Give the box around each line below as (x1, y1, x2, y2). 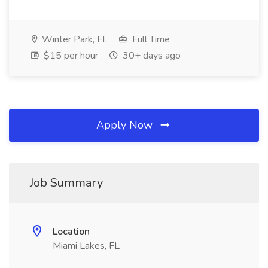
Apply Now (96, 118, 156, 132)
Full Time (130, 33, 170, 46)
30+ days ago (120, 49, 181, 62)
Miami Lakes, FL (53, 239, 120, 252)
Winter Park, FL (39, 33, 108, 46)
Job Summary (30, 175, 103, 191)
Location (53, 225, 90, 238)
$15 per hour (41, 49, 98, 62)
